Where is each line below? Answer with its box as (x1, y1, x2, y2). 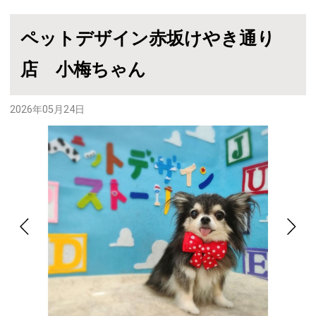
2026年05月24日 (10, 104, 85, 116)
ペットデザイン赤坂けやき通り (20, 28, 275, 49)
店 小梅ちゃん (20, 59, 146, 80)
